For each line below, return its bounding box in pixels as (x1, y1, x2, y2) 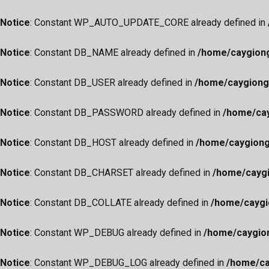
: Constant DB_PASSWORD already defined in (30, 107, 223, 118)
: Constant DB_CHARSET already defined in (30, 167, 213, 178)
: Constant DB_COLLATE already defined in (30, 197, 211, 208)
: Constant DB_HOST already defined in (30, 137, 196, 148)
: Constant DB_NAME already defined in (30, 47, 198, 58)
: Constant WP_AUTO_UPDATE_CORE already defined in (30, 17, 268, 28)
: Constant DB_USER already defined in (30, 77, 195, 88)
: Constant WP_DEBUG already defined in (30, 227, 204, 238)
